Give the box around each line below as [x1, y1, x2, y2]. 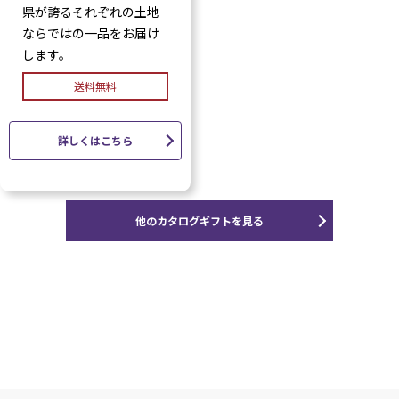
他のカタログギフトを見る [135, 212, 264, 228]
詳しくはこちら [58, 132, 133, 148]
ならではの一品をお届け [22, 23, 159, 42]
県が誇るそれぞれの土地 [22, 2, 159, 20]
